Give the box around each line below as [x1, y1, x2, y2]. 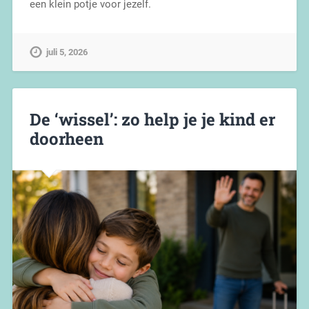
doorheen [29, 127, 103, 150]
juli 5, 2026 [46, 46, 88, 57]
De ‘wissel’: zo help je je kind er [29, 108, 275, 130]
